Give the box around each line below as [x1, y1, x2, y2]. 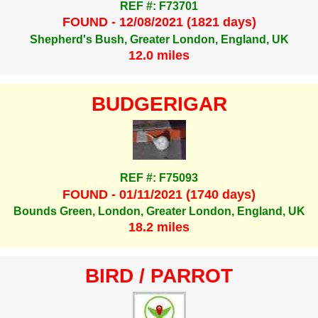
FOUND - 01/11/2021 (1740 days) [62, 187, 256, 202]
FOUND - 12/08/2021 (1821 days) [62, 15, 256, 30]
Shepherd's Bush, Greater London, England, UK [29, 33, 289, 45]
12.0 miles [128, 48, 190, 63]
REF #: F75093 [120, 172, 198, 185]
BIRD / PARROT [85, 264, 233, 287]
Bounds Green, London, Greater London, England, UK [13, 205, 305, 218]
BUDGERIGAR [91, 92, 227, 115]
